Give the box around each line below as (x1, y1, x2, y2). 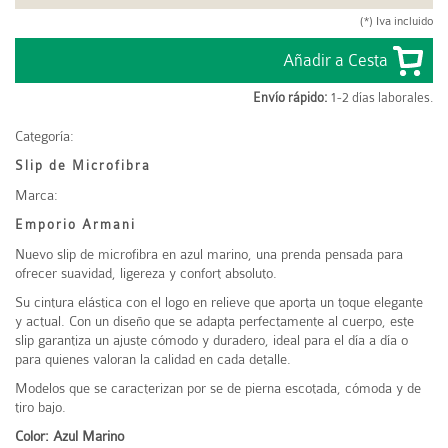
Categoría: (15, 128, 74, 145)
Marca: (15, 187, 58, 204)
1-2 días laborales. (327, 91, 433, 106)
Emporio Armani (15, 217, 136, 233)
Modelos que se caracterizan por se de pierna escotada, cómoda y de (15, 380, 421, 397)
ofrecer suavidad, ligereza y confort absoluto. (15, 265, 277, 282)
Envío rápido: (253, 91, 327, 106)
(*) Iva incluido (360, 14, 433, 29)
